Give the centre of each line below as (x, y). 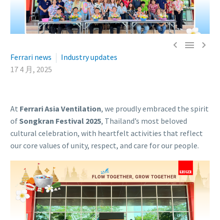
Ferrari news (31, 57)
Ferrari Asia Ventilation (60, 109)
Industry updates (89, 57)
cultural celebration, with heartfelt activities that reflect (107, 133)
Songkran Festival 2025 (60, 121)
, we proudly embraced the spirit (155, 109)
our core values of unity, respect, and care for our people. (105, 146)
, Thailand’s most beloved (144, 121)
